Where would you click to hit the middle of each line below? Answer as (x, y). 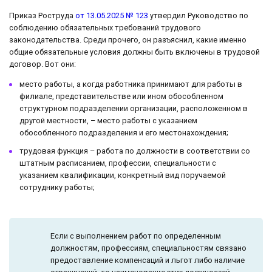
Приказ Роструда (42, 16)
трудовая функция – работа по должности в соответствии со (135, 151)
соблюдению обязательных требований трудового (105, 28)
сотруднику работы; (57, 188)
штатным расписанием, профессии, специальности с (118, 163)
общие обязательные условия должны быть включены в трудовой (134, 52)
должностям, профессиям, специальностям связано (148, 248)
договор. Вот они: (42, 64)
